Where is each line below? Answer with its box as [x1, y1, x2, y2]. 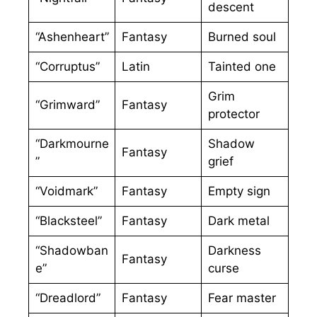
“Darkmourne [35, 137, 109, 151]
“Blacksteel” [35, 214, 102, 229]
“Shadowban [35, 243, 108, 258]
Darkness [207, 243, 261, 258]
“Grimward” [35, 98, 100, 113]
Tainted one [207, 59, 276, 74]
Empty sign [207, 184, 270, 199]
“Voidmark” [35, 184, 98, 199]
